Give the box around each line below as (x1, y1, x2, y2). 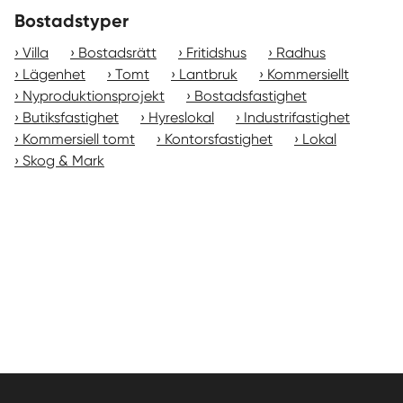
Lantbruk (179, 65, 237, 83)
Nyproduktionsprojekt (22, 86, 165, 104)
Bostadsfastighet (194, 86, 307, 104)
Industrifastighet (244, 108, 350, 126)
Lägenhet (22, 65, 85, 83)
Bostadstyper (14, 9, 129, 31)
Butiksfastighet (22, 108, 119, 126)
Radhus (276, 43, 326, 61)
